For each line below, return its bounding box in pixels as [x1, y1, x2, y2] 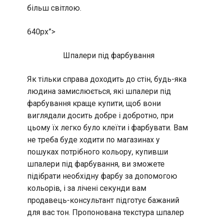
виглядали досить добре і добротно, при [27, 110, 173, 120]
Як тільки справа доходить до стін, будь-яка [27, 74, 186, 84]
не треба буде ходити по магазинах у [27, 135, 160, 144]
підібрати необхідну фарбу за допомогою [27, 171, 177, 181]
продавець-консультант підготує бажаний [27, 195, 179, 205]
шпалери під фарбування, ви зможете [27, 159, 165, 169]
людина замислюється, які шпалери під [27, 86, 171, 96]
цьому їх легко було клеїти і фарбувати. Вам [27, 123, 188, 132]
